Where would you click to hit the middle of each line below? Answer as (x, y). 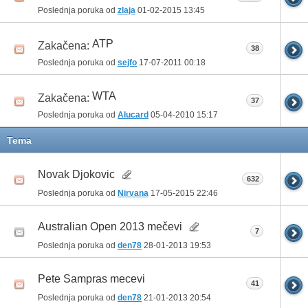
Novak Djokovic (76, 174)
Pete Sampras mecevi (91, 278)
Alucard (133, 114)
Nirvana (133, 193)
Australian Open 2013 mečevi (110, 226)
